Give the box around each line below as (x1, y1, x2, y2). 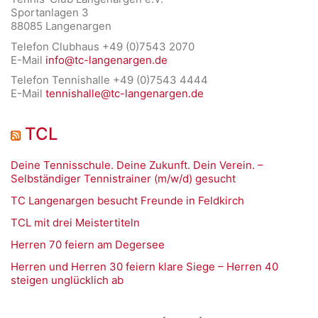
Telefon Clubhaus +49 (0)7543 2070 (11, 39, 194, 53)
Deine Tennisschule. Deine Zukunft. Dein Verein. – (11, 158, 263, 172)
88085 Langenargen (11, 19, 111, 33)
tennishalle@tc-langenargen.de (45, 87, 204, 101)
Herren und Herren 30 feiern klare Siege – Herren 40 (11, 260, 278, 274)
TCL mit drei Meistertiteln (11, 216, 140, 230)
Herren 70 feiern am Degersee (11, 238, 165, 252)
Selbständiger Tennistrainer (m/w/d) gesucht (11, 172, 236, 186)
